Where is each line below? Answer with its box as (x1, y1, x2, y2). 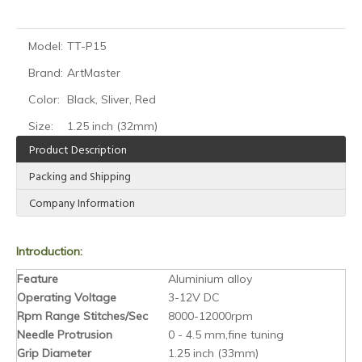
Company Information (29, 195, 135, 213)
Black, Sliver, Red (67, 92, 156, 107)
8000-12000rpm (168, 309, 253, 323)
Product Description (29, 141, 127, 160)
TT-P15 (67, 39, 106, 53)
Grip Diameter (17, 346, 91, 360)
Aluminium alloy (168, 271, 252, 286)
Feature (17, 271, 58, 286)
